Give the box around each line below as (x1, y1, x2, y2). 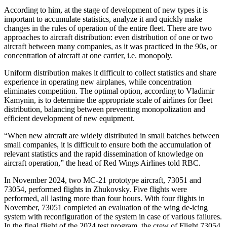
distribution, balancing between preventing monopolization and (4, 105, 205, 114)
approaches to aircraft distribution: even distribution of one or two (4, 33, 213, 42)
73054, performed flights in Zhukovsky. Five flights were (4, 185, 187, 194)
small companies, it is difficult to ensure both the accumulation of (4, 140, 211, 149)
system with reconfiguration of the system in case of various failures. (4, 212, 222, 221)
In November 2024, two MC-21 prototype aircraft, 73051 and (4, 176, 201, 185)
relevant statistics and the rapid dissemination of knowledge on (4, 149, 203, 159)
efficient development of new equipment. (4, 114, 135, 123)
